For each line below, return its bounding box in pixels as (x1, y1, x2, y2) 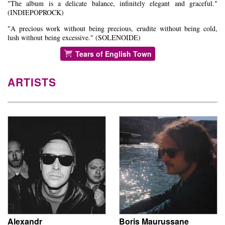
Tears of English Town (75, 49, 152, 59)
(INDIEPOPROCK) (8, 8, 64, 18)
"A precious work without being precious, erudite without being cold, (8, 24, 217, 34)
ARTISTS (8, 74, 56, 90)
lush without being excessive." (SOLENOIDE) (8, 33, 141, 43)
